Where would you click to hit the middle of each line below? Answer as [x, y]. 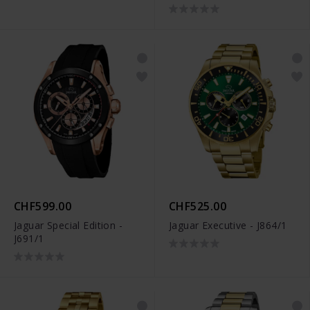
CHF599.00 [43, 207]
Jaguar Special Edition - [69, 226]
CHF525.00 [198, 207]
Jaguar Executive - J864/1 [228, 226]
